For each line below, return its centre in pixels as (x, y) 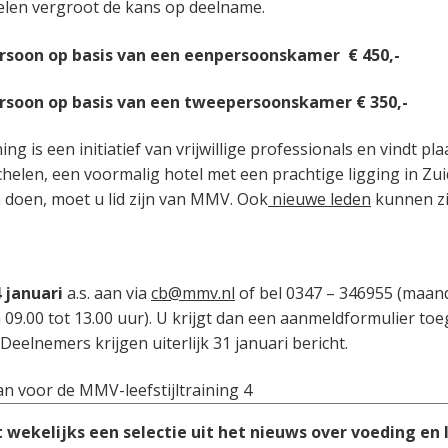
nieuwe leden (319, 198)
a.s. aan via (107, 292)
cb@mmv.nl (193, 292)
